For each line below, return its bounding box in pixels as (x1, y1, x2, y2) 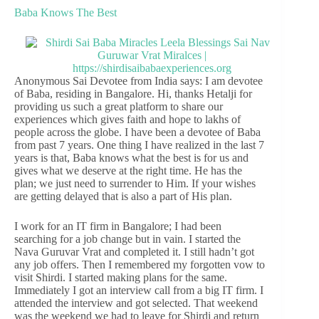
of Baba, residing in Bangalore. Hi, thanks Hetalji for (14, 87, 252, 100)
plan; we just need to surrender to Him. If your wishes (14, 177, 256, 189)
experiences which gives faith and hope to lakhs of (14, 113, 241, 125)
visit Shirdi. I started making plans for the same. (14, 271, 227, 283)
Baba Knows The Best (14, 6, 117, 19)
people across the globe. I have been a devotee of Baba (14, 125, 261, 138)
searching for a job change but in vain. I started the (14, 232, 241, 245)
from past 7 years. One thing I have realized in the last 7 (14, 138, 264, 151)
